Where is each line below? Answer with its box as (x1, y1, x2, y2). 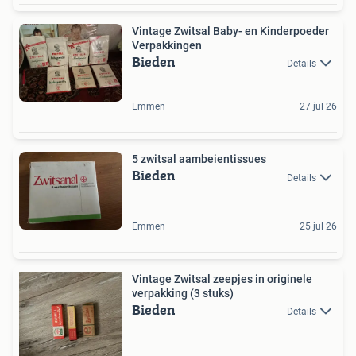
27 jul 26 (300, 101, 337, 113)
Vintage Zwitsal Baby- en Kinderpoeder (132, 25, 329, 38)
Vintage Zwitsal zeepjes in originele (132, 272, 312, 285)
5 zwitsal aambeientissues (132, 153, 266, 166)
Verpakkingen (132, 39, 202, 52)
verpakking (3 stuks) (132, 286, 234, 300)
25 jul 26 (300, 220, 337, 232)
